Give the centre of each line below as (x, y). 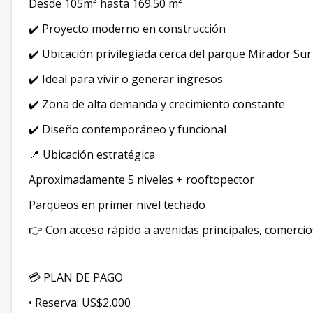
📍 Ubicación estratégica (92, 154)
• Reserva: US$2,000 (80, 303)
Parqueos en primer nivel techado (117, 205)
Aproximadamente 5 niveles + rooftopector (141, 180)
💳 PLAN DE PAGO (76, 277)
